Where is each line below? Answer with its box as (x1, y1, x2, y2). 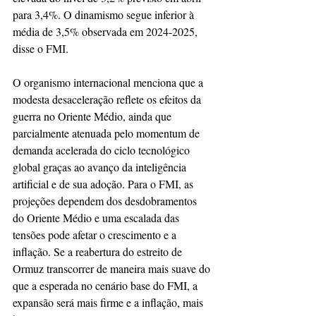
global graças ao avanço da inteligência (13, 159, 189, 174)
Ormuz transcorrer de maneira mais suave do (13, 261, 213, 276)
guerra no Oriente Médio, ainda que (13, 109, 174, 123)
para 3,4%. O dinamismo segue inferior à (13, 7, 197, 22)
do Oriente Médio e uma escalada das (13, 210, 182, 225)
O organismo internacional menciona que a (13, 75, 206, 90)
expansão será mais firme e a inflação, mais (13, 295, 206, 310)
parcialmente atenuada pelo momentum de (13, 126, 202, 140)
